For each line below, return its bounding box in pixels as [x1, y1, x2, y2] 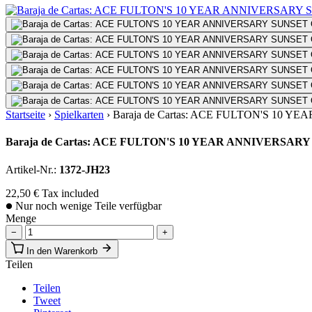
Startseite [6, 109, 45, 120]
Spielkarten [54, 109, 104, 120]
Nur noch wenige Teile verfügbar [13, 199, 162, 212]
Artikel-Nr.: [6, 163, 59, 175]
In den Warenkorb [26, 245, 100, 256]
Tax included [42, 187, 99, 199]
